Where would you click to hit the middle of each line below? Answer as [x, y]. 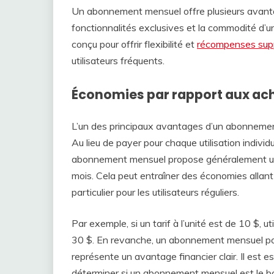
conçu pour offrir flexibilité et [134, 44]
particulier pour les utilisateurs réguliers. [155, 192]
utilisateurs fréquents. [118, 61]
